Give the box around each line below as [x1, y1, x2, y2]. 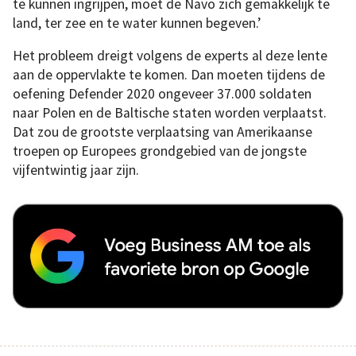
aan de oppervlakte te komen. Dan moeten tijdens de [13, 66, 325, 84]
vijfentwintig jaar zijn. [13, 161, 139, 180]
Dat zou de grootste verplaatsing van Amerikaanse [13, 123, 312, 141]
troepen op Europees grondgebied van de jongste [13, 142, 307, 161]
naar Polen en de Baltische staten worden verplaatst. [13, 104, 327, 122]
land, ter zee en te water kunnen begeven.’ [13, 14, 261, 32]
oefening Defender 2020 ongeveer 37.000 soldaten [13, 85, 311, 103]
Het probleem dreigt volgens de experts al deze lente [13, 47, 327, 65]
